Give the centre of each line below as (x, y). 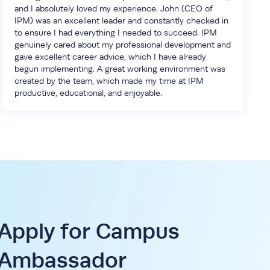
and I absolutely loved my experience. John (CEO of (113, 8)
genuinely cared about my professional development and (122, 45)
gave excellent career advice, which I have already (110, 57)
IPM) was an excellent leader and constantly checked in (121, 20)
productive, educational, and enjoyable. (88, 93)
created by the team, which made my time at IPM (109, 81)
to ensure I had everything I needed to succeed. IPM (115, 33)
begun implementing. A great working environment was (120, 69)
